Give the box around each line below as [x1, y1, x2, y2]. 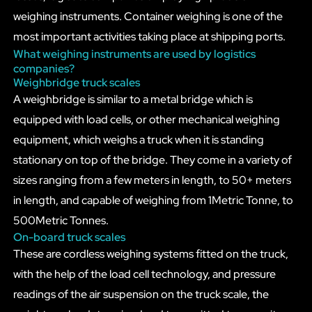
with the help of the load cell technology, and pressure [13, 266, 276, 281]
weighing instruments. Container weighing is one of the [13, 8, 283, 24]
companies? [13, 61, 75, 76]
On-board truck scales [13, 229, 125, 244]
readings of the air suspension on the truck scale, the [13, 286, 269, 302]
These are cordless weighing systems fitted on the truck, [13, 246, 288, 261]
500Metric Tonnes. [13, 212, 109, 228]
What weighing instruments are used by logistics [13, 46, 256, 61]
